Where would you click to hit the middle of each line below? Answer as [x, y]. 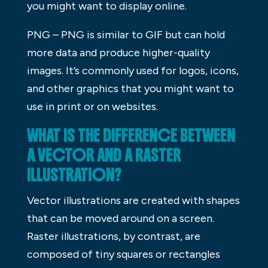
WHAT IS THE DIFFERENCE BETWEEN [131, 136]
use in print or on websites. [92, 107]
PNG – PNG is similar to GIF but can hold [126, 35]
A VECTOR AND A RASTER [103, 156]
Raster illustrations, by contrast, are [113, 237]
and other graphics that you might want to [130, 89]
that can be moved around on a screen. [120, 219]
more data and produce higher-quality [118, 53]
